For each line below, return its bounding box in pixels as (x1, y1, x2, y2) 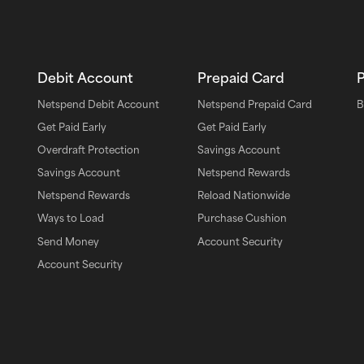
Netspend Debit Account (37, 97, 159, 110)
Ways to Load (37, 211, 104, 225)
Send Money (37, 234, 99, 248)
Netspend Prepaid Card (197, 97, 312, 110)
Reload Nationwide (197, 188, 290, 202)
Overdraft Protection (37, 142, 140, 156)
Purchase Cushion (197, 211, 287, 225)
